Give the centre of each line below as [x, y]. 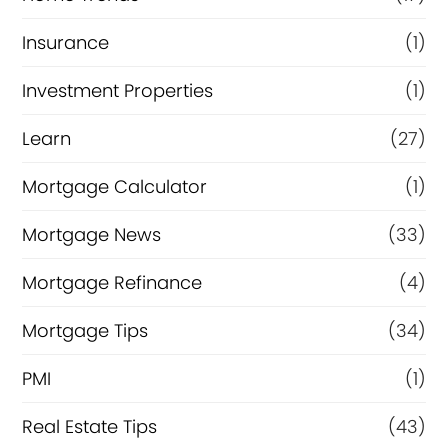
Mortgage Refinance [112, 283]
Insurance [66, 43]
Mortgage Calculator [115, 187]
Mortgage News [92, 235]
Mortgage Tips [85, 331]
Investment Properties [118, 91]
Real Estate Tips [90, 427]
